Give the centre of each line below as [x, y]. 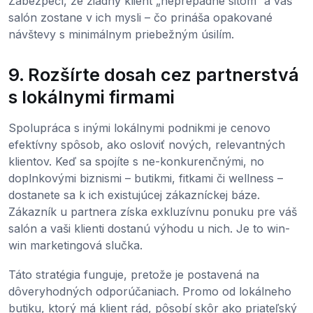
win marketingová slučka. [75, 246]
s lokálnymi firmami [92, 97]
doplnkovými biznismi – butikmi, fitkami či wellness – [146, 179]
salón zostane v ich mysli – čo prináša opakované [140, 18]
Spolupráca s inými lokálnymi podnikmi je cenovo [139, 128]
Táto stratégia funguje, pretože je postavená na [134, 275]
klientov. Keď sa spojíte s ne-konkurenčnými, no [136, 162]
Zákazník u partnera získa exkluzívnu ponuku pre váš [153, 212]
